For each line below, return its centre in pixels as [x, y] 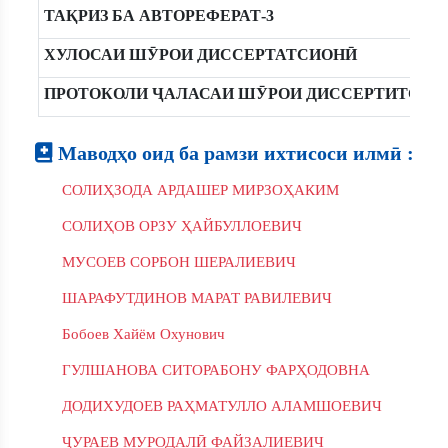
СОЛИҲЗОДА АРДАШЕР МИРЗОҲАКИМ [200, 190]
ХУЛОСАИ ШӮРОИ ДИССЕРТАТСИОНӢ [200, 54]
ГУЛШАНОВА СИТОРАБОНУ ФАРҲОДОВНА [216, 370]
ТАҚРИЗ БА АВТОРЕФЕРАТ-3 [158, 15]
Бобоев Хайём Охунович [143, 334]
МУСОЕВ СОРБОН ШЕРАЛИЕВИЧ [179, 262]
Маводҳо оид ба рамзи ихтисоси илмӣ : [233, 153]
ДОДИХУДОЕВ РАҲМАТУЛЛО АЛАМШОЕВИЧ [222, 406]
